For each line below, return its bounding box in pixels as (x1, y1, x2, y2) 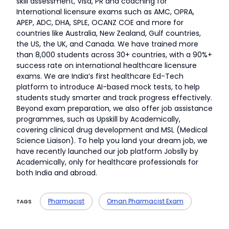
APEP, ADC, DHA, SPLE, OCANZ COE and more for (16, 17, 184, 28)
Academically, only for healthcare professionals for (16, 157, 198, 168)
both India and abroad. (16, 168, 97, 178)
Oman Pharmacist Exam (107, 197, 184, 206)
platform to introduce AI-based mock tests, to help (16, 82, 200, 93)
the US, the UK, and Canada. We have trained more (16, 39, 198, 50)
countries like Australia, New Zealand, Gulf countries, (16, 28, 201, 39)
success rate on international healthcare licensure (16, 60, 197, 71)
